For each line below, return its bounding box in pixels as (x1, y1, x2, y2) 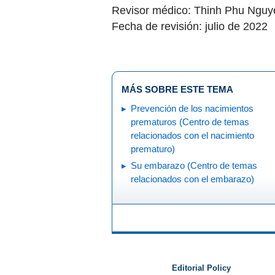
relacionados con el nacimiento (131, 130, 254, 141)
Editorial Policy (171, 264, 231, 273)
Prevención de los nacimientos (131, 103, 254, 114)
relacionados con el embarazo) (131, 173, 254, 184)
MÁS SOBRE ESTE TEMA (122, 83, 233, 95)
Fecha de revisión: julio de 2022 (112, 20, 268, 33)
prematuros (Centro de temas (131, 116, 249, 127)
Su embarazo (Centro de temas (131, 160, 187, 171)
